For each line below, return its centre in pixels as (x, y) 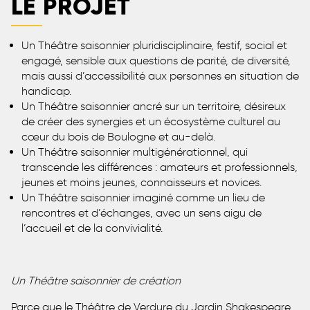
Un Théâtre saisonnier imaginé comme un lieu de (143, 197)
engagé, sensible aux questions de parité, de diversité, (156, 60)
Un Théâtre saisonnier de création (96, 280)
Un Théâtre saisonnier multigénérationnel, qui (135, 152)
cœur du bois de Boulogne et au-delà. (118, 136)
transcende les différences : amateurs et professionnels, (159, 167)
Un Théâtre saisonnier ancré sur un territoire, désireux (154, 106)
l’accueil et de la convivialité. (92, 228)
